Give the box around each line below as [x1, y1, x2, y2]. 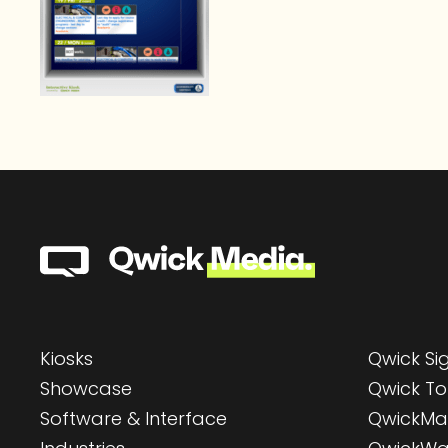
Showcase [40, 376, 132, 402]
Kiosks [40, 346, 93, 372]
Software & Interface [40, 405, 227, 431]
